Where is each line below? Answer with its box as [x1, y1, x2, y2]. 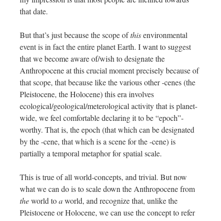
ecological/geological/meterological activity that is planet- [20, 101, 197, 111]
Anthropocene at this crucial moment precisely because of [20, 65, 199, 76]
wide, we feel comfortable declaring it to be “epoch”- [20, 112, 184, 123]
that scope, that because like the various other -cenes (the [20, 77, 195, 88]
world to [31, 195, 59, 206]
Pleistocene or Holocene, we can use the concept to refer [20, 207, 195, 218]
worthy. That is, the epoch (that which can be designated [20, 124, 194, 135]
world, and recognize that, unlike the [65, 195, 178, 206]
